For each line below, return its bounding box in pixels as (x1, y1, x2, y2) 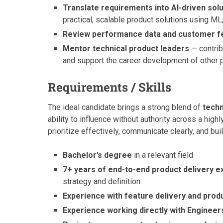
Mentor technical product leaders (63, 44, 190, 53)
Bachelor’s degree (63, 150, 132, 160)
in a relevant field (132, 150, 194, 160)
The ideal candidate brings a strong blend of (48, 103, 203, 112)
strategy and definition (63, 177, 141, 187)
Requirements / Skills (48, 79, 171, 96)
